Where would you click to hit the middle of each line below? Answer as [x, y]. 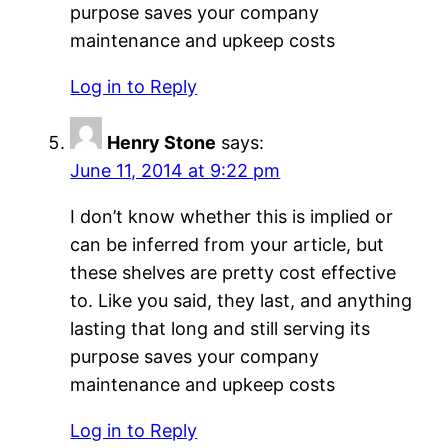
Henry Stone [162, 143]
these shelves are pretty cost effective [233, 273]
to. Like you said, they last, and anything [241, 301]
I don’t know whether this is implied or [232, 217]
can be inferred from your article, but [227, 245]
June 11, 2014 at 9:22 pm [175, 171]
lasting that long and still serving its [220, 329]
